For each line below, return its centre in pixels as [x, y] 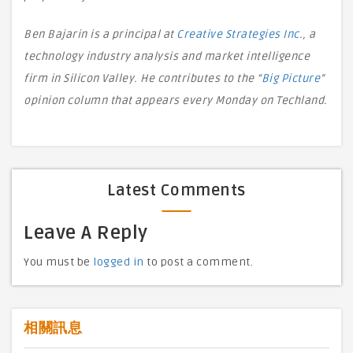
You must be [58, 262]
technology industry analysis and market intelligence [167, 56]
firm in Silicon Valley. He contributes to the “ [143, 78]
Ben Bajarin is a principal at [100, 34]
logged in [119, 262]
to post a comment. [198, 262]
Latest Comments [176, 191]
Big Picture [290, 78]
